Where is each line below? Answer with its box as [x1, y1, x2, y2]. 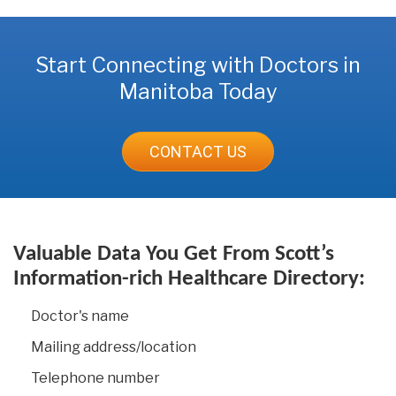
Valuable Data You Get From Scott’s [13, 242, 334, 265]
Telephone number [31, 369, 160, 386]
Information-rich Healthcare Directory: [13, 267, 365, 290]
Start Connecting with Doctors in [35, 51, 361, 78]
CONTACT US [149, 141, 247, 161]
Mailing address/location [31, 338, 196, 355]
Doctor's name [31, 307, 129, 324]
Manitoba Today [118, 78, 278, 104]
